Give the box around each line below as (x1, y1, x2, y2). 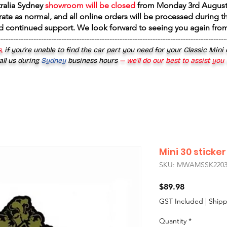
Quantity (159, 216, 186, 225)
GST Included (159, 197, 203, 206)
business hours (68, 56, 118, 65)
